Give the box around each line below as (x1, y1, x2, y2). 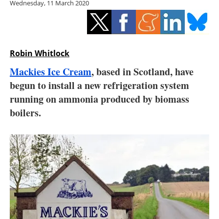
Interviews (89, 95, 139, 109)
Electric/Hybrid (79, 71, 150, 85)
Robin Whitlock (10, 48, 69, 59)
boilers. (10, 106, 41, 120)
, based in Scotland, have (91, 65, 194, 79)
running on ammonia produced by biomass (10, 92, 189, 107)
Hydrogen (90, 47, 139, 61)
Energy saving (81, 23, 148, 37)
